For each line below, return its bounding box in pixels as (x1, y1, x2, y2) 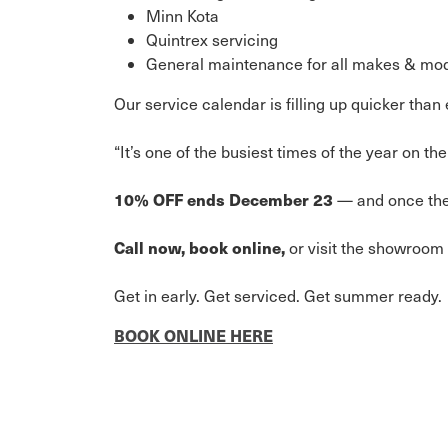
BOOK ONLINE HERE (114, 324, 273, 347)
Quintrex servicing (146, 29, 278, 50)
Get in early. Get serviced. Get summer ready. (114, 285, 442, 306)
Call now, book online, (114, 236, 285, 259)
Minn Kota (146, 5, 219, 26)
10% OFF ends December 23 (114, 188, 337, 211)
